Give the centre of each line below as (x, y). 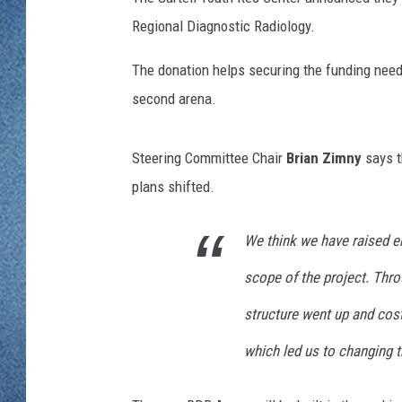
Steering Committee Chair (209, 158)
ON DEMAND (356, 98)
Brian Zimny (324, 158)
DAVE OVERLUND (300, 36)
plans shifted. (173, 187)
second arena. (174, 99)
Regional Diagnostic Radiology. (223, 26)
